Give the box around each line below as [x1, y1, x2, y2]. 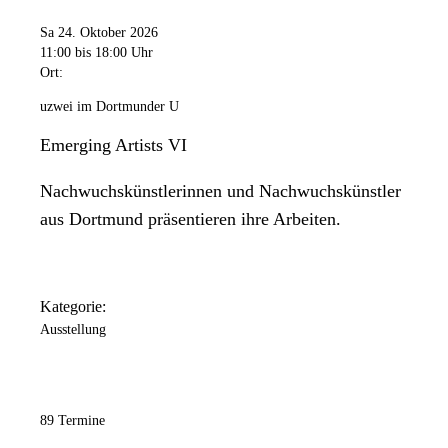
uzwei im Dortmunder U [40, 98, 179, 114]
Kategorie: [40, 298, 106, 316]
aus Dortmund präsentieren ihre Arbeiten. [40, 208, 341, 229]
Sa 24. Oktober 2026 [40, 24, 158, 40]
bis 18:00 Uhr [75, 44, 153, 60]
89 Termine [40, 413, 105, 429]
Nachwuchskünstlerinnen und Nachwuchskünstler [40, 180, 401, 201]
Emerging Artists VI [40, 134, 187, 155]
